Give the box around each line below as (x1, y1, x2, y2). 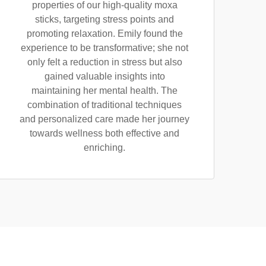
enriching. (84, 142, 125, 153)
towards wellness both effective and (30, 128, 179, 138)
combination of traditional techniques (27, 100, 182, 110)
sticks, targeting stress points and (35, 14, 174, 24)
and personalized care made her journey (20, 114, 189, 124)
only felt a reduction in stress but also (27, 57, 182, 67)
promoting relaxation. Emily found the (26, 28, 183, 39)
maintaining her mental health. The (31, 85, 178, 96)
